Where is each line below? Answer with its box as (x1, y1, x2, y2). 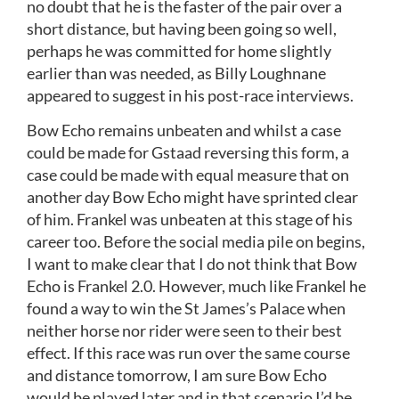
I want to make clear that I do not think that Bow (27, 254, 357, 274)
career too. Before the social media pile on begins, (27, 232, 365, 252)
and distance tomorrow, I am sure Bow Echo (27, 365, 327, 386)
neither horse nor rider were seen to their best (27, 321, 342, 341)
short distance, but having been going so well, (27, 18, 337, 38)
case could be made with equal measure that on (27, 165, 349, 185)
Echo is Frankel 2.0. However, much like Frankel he (27, 276, 366, 297)
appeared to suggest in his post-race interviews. (27, 85, 354, 105)
